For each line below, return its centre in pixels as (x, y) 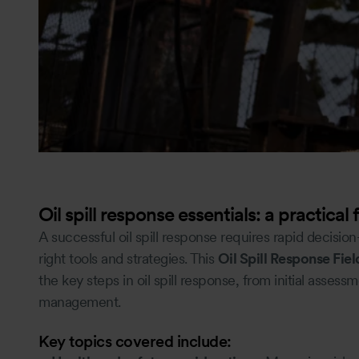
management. (80, 301)
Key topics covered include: (135, 341)
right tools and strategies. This (128, 258)
